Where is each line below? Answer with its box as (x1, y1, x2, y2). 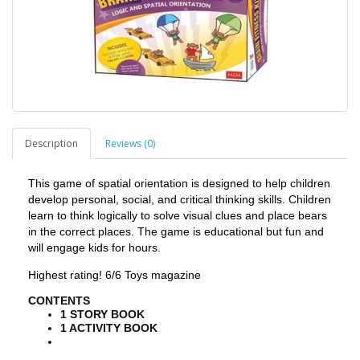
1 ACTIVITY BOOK (60, 321, 157, 335)
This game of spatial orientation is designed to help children (28, 177, 330, 190)
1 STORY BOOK (60, 308, 145, 321)
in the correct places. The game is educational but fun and (28, 225, 324, 238)
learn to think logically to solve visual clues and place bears (28, 209, 327, 222)
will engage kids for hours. (28, 241, 161, 254)
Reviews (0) (105, 137, 155, 150)
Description (25, 137, 78, 150)
